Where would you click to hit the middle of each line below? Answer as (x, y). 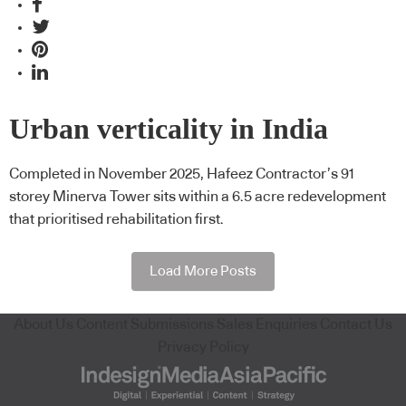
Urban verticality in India (169, 129)
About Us (43, 324)
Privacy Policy (203, 347)
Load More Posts (203, 271)
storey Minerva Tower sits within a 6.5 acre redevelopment (198, 197)
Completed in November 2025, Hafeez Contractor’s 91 (182, 174)
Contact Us (356, 324)
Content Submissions (145, 324)
